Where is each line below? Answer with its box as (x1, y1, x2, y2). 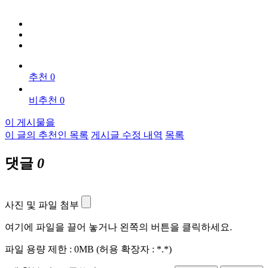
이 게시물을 (5, 117, 55, 127)
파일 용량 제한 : (5, 243, 74, 254)
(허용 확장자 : (96, 243, 157, 254)
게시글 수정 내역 (91, 129, 163, 140)
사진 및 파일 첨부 (5, 199, 79, 210)
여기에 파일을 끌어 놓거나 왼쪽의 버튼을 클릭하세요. (5, 221, 232, 232)
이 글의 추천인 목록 (5, 129, 89, 140)
